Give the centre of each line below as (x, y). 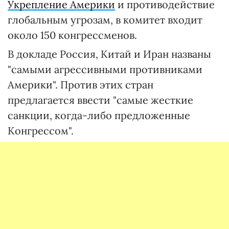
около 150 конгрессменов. (72, 35)
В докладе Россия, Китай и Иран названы (109, 54)
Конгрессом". (41, 131)
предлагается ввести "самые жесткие (100, 100)
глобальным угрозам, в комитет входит (105, 20)
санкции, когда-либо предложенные (99, 115)
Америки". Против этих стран (81, 85)
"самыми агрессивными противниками (105, 69)
